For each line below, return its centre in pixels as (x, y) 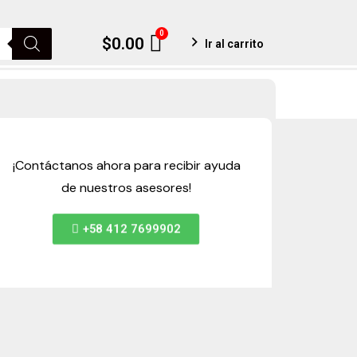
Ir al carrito (235, 44)
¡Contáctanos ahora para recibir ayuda (126, 165)
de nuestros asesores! (127, 188)
